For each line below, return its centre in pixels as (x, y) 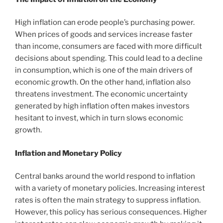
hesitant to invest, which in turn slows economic (99, 118)
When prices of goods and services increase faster (104, 35)
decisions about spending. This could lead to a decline (109, 58)
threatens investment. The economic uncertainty (101, 94)
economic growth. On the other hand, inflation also (103, 82)
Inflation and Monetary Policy (68, 153)
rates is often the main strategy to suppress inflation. (108, 200)
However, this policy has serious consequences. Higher (111, 212)
